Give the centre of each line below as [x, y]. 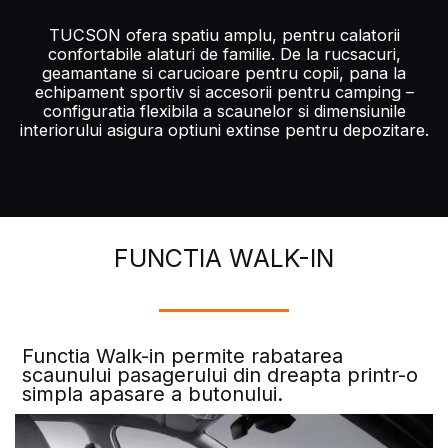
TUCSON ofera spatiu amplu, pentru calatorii [224, 35]
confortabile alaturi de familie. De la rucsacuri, [224, 54]
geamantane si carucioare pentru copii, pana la [224, 73]
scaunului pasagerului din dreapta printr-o [220, 374]
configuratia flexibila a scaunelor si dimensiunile [224, 111]
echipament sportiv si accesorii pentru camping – [224, 92]
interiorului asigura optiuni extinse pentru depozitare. [224, 130]
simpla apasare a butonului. [153, 393]
